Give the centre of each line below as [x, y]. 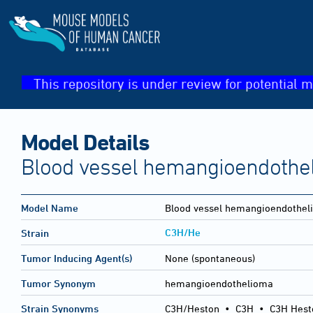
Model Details [85, 141]
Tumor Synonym [58, 284]
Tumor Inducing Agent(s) [77, 259]
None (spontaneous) [210, 259]
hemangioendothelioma [219, 284]
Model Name [50, 208]
